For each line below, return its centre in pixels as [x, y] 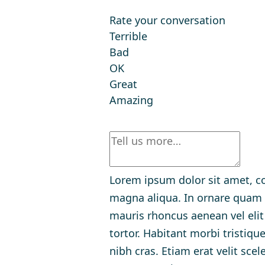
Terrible [128, 36]
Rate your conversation [167, 20]
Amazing [131, 100]
